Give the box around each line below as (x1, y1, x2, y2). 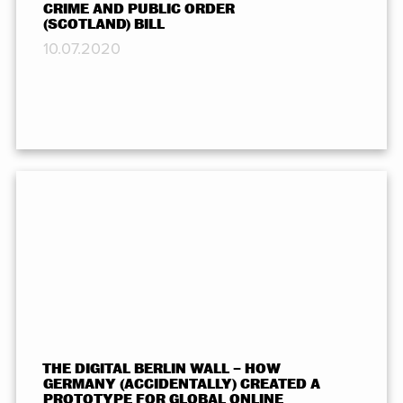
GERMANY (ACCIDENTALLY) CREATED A (42, 376, 320, 391)
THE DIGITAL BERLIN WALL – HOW (42, 361, 282, 376)
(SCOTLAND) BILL (42, 16, 165, 31)
